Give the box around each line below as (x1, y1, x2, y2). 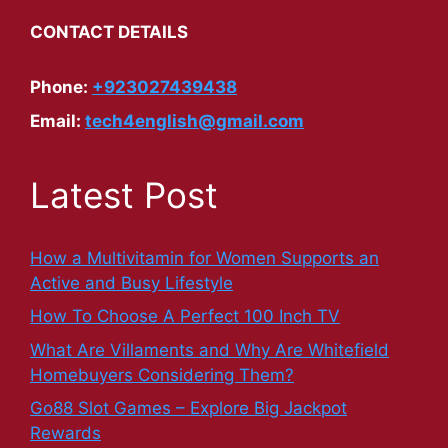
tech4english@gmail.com (85, 110, 304, 131)
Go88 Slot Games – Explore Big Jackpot (30, 398, 347, 419)
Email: (30, 110, 85, 131)
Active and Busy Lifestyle (30, 272, 233, 293)
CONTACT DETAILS (30, 22, 188, 43)
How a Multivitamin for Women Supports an (30, 247, 379, 268)
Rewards (30, 423, 101, 444)
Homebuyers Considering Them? (30, 364, 294, 385)
